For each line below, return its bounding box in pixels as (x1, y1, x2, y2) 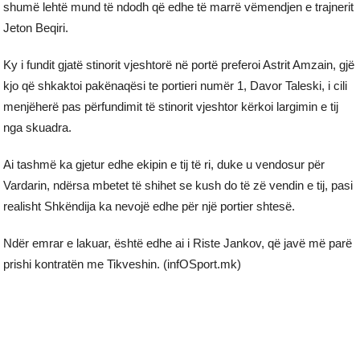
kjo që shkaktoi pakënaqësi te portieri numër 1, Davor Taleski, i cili (3, 79, 348, 93)
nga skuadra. (3, 121, 72, 135)
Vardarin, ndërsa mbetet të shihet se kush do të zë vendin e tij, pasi (3, 178, 354, 193)
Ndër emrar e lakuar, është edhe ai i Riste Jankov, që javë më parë (3, 236, 353, 251)
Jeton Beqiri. (3, 21, 69, 35)
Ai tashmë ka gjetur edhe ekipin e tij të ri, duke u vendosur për (3, 157, 325, 172)
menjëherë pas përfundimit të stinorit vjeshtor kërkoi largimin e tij (3, 100, 339, 114)
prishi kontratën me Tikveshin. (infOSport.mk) (3, 257, 242, 272)
